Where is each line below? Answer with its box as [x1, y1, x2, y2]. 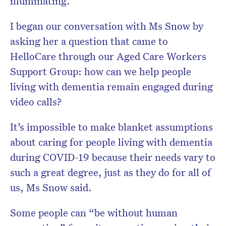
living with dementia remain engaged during [10, 80, 213, 93]
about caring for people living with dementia [10, 135, 212, 149]
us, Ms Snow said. [10, 181, 92, 194]
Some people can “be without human [10, 206, 178, 219]
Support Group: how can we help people [10, 65, 191, 78]
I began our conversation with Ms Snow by [10, 19, 203, 33]
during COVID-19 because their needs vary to [10, 150, 215, 164]
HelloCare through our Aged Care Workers [10, 49, 206, 63]
